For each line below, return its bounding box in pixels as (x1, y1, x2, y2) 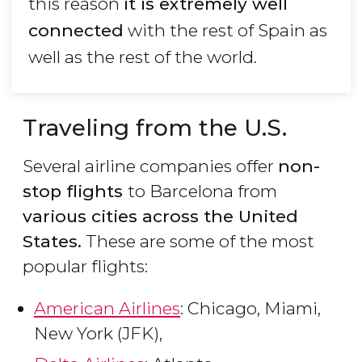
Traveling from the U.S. (23, 114, 287, 142)
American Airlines (34, 298, 180, 319)
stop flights (23, 181, 128, 202)
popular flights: (23, 256, 148, 277)
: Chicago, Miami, (180, 298, 321, 319)
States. (23, 231, 82, 252)
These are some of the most (82, 231, 314, 252)
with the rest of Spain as (124, 20, 327, 41)
